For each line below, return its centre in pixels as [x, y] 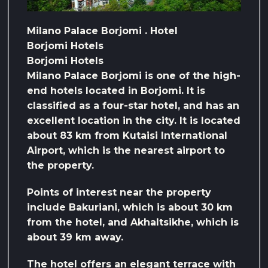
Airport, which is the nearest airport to [126, 151]
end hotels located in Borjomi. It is [116, 91]
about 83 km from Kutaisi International [127, 136]
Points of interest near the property [119, 193]
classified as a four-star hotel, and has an [133, 106]
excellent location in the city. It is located [134, 121]
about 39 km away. [75, 237]
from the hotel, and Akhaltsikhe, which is [133, 223]
